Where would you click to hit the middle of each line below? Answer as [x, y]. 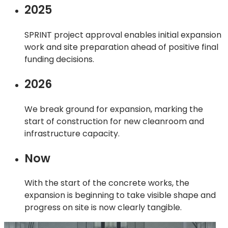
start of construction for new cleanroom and [114, 121]
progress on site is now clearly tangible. [103, 208]
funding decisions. [59, 59]
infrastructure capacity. [72, 133]
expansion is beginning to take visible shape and [120, 195]
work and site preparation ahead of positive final [121, 47]
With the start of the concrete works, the [107, 183]
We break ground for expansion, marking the [114, 109]
